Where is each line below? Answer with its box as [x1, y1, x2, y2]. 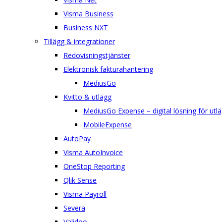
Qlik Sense [63, 175, 97, 185]
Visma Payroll [63, 189, 107, 199]
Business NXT [63, 23, 108, 32]
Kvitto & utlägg [63, 92, 111, 102]
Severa [63, 203, 85, 213]
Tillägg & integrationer [44, 37, 115, 46]
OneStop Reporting [63, 162, 125, 171]
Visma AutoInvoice [63, 148, 123, 157]
